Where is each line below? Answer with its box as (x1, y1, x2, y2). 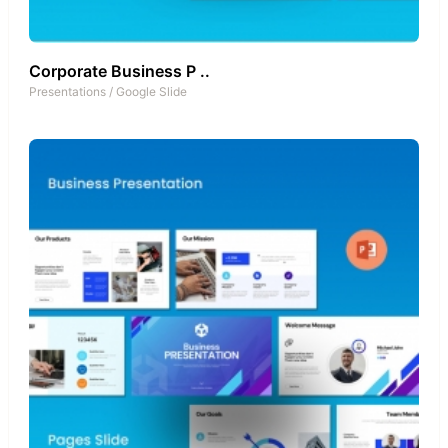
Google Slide (116, 83, 187, 99)
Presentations (29, 83, 106, 99)
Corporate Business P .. (29, 60, 210, 81)
